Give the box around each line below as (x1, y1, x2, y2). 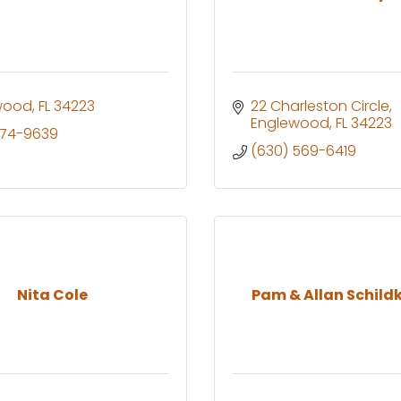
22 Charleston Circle (251, 95, 389, 116)
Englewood (251, 112, 329, 133)
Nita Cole (16, 284, 88, 305)
